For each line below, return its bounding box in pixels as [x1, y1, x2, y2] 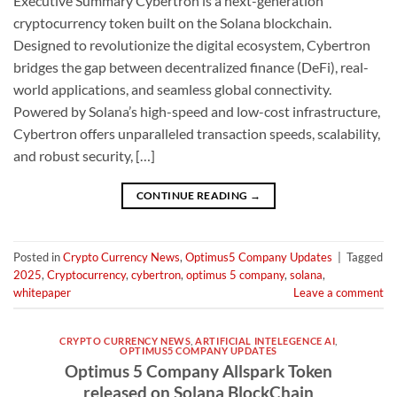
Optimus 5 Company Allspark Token [65, 360, 332, 381]
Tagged [346, 249, 383, 264]
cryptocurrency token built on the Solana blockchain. [13, 14, 331, 32]
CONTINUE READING [136, 189, 250, 203]
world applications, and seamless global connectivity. [13, 81, 331, 98]
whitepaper [13, 284, 71, 300]
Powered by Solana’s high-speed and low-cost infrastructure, [13, 103, 380, 121]
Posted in [13, 249, 63, 264]
